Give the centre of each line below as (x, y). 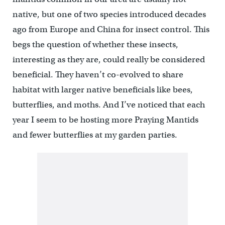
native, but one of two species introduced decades (109, 14)
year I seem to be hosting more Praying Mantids (105, 120)
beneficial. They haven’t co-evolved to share (98, 75)
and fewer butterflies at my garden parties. (96, 135)
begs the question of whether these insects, (95, 44)
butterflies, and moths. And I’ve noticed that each (108, 105)
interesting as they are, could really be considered (108, 60)
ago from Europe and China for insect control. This (111, 29)
